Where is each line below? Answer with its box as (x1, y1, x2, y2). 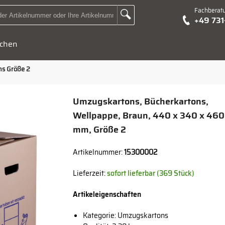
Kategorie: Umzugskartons (83, 210, 169, 221)
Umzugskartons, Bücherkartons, (73, 94, 209, 108)
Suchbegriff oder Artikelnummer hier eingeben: (44, 14, 194, 23)
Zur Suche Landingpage (120, 8, 189, 16)
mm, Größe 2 (73, 123, 127, 137)
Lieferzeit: (73, 168, 107, 179)
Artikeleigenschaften (73, 189, 142, 200)
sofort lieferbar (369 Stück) (107, 168, 195, 179)
